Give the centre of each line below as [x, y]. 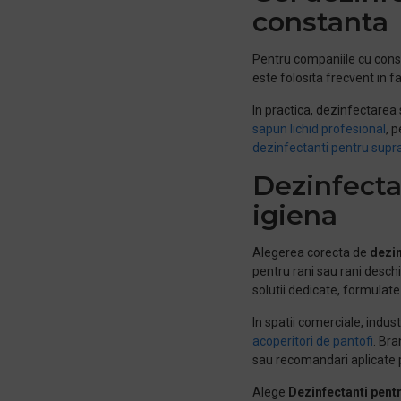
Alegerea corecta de [311, 252]
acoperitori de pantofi [313, 341]
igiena [295, 215]
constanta [320, 21]
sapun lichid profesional [319, 128]
